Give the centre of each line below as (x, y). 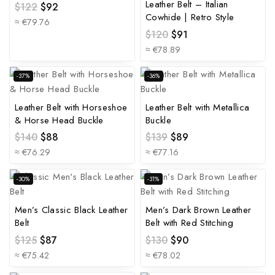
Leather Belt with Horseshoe (71, 107)
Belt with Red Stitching (189, 223)
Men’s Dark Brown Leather (199, 210)
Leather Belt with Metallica (198, 107)
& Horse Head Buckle (59, 120)
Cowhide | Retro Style (190, 17)
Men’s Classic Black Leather (72, 210)
